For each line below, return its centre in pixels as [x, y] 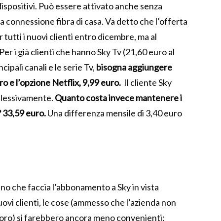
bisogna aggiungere [134, 67]
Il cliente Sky [146, 83]
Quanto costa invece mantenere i [118, 98]
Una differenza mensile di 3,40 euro [114, 113]
